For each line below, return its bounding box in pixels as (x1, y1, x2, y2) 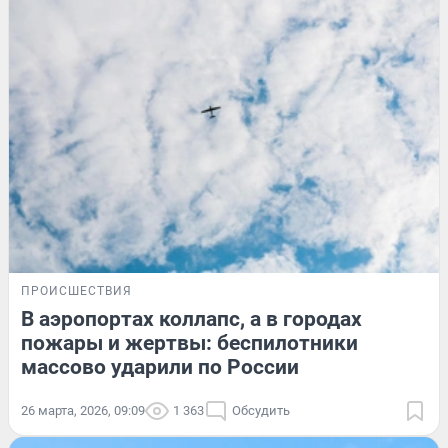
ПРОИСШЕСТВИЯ (21, 284, 132, 299)
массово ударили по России (21, 355, 299, 380)
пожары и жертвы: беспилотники (21, 331, 358, 356)
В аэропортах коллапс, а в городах (21, 307, 362, 332)
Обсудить (232, 403, 290, 419)
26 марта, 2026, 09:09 (21, 403, 145, 419)
